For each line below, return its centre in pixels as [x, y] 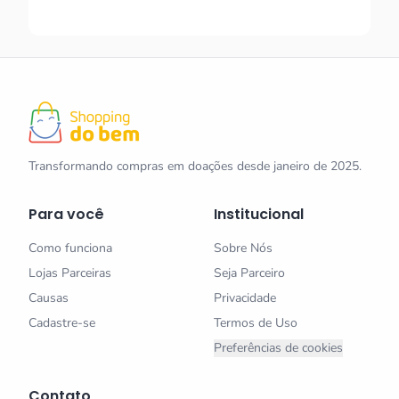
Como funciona [70, 248]
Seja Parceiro [249, 273]
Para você [66, 214]
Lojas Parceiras [70, 273]
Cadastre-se [62, 323]
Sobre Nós [243, 248]
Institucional [259, 214]
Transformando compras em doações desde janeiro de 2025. [195, 166]
